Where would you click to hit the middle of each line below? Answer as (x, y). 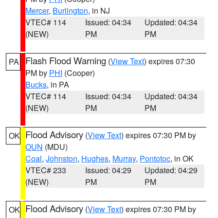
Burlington (70, 10)
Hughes (95, 158)
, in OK (182, 158)
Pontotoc (155, 158)
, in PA (58, 84)
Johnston (62, 158)
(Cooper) (79, 73)
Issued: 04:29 (108, 170)
